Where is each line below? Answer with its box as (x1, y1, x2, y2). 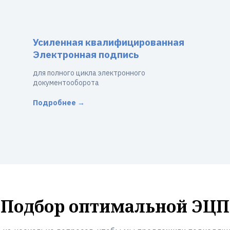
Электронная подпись (33, 48, 139, 61)
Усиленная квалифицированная (33, 36, 184, 48)
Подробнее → (33, 98, 85, 107)
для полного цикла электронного (33, 68, 145, 78)
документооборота (33, 78, 99, 87)
